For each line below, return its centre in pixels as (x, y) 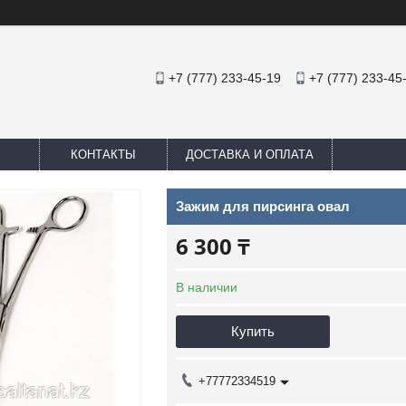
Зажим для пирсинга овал (263, 206)
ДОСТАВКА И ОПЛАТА (250, 155)
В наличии (207, 287)
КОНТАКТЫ (103, 155)
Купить (253, 331)
